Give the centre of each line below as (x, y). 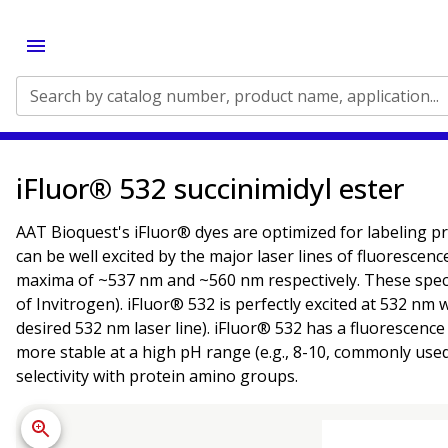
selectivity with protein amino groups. (157, 376)
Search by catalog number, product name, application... (234, 96)
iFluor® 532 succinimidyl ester (210, 188)
